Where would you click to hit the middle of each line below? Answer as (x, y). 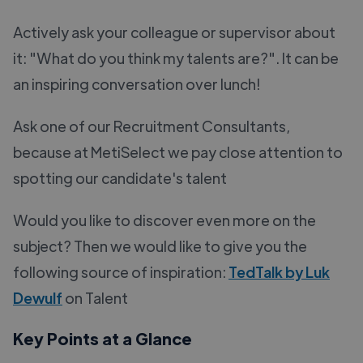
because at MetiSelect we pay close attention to (178, 152)
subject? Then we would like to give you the (160, 246)
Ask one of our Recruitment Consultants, (152, 126)
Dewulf (38, 297)
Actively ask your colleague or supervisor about (174, 32)
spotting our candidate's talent (120, 177)
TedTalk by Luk (279, 271)
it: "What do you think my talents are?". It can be (176, 58)
